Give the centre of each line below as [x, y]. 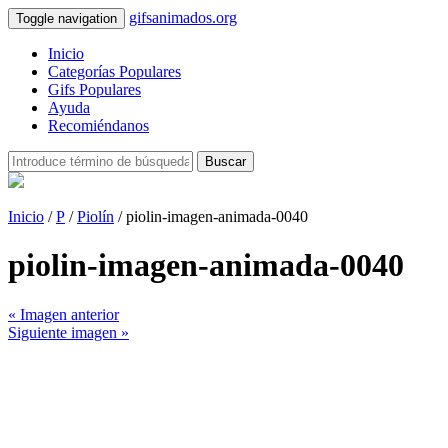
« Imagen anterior [63, 314]
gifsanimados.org [183, 17]
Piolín [95, 216]
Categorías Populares [114, 71]
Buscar [225, 161]
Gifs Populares [94, 89]
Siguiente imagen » [68, 332]
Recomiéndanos [98, 125]
